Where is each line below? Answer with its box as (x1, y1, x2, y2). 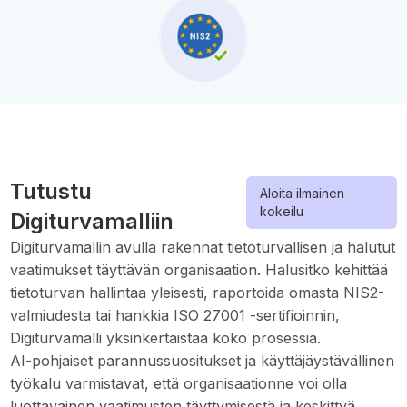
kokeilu (259, 203, 303, 220)
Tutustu (10, 178, 93, 205)
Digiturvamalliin (10, 208, 174, 235)
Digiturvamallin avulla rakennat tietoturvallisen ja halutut (10, 238, 396, 257)
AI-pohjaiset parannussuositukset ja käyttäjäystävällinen (10, 352, 395, 371)
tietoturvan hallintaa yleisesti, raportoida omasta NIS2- (10, 283, 385, 303)
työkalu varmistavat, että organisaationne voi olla (10, 374, 348, 393)
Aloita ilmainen (259, 185, 344, 202)
